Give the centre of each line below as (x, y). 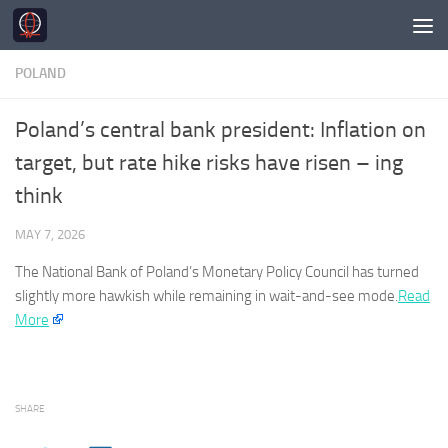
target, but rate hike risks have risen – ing (209, 163)
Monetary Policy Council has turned (309, 272)
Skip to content (79, 28)
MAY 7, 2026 (50, 234)
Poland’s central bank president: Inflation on (220, 130)
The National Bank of (80, 272)
